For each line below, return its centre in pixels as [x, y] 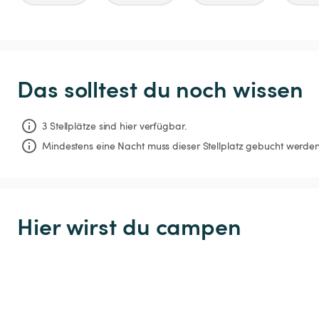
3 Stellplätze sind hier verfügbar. [114, 125]
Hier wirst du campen [129, 225]
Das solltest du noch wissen [161, 88]
